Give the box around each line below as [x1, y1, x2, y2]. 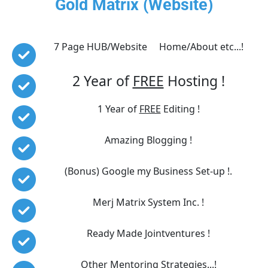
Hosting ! [163, 71, 225, 90]
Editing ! [160, 102, 200, 115]
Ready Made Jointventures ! [87, 226, 210, 240]
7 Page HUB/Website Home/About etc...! [53, 39, 243, 53]
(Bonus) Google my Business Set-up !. [65, 164, 232, 178]
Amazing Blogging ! [105, 133, 192, 147]
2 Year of [72, 71, 133, 90]
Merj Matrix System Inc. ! [93, 195, 204, 209]
